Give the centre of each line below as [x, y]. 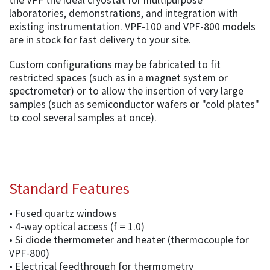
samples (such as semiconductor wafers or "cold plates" [134, 105]
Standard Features [69, 188]
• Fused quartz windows [63, 213]
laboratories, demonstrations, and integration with [124, 14]
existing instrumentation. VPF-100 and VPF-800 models [132, 27]
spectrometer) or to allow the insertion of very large [126, 91]
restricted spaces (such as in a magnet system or [118, 78]
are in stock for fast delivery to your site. [100, 40]
